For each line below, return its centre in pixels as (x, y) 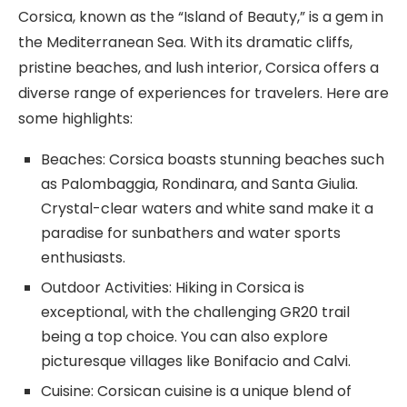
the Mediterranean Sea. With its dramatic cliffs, (185, 42)
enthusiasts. (83, 257)
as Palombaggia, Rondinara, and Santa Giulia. (199, 184)
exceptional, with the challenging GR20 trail (195, 312)
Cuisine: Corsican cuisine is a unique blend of (196, 391)
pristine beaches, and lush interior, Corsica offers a (199, 67)
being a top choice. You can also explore (184, 336)
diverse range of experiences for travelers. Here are (203, 93)
